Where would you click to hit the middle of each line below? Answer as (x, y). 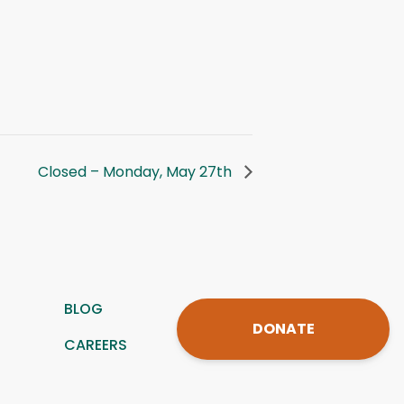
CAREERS (96, 345)
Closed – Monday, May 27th (137, 171)
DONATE (283, 329)
